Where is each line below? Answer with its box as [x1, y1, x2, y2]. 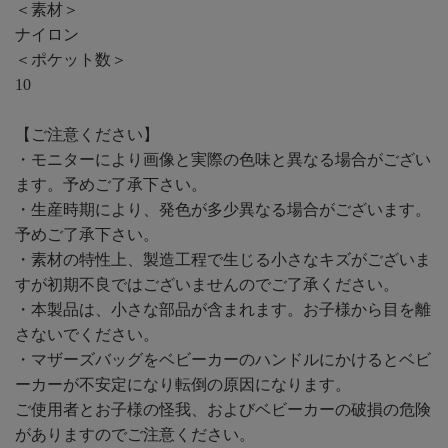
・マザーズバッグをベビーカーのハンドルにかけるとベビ [15, 350, 431, 368]
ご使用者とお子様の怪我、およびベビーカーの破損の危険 [15, 400, 431, 418]
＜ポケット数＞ [15, 50, 127, 68]
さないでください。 [15, 325, 159, 343]
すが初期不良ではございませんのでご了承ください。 [15, 275, 399, 293]
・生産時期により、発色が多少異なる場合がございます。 [15, 200, 431, 218]
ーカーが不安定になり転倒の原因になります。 [15, 375, 351, 393]
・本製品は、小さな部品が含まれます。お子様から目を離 [15, 300, 431, 318]
